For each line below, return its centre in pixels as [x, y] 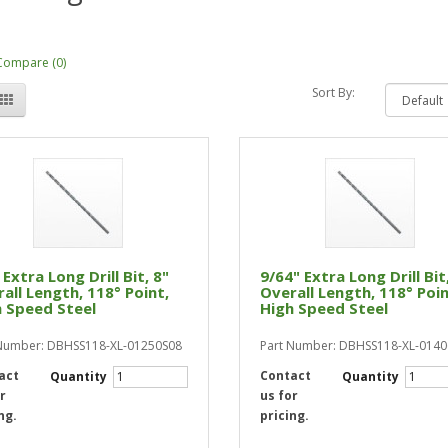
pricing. [284, 415]
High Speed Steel [323, 308]
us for [278, 395]
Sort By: [334, 92]
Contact [285, 375]
